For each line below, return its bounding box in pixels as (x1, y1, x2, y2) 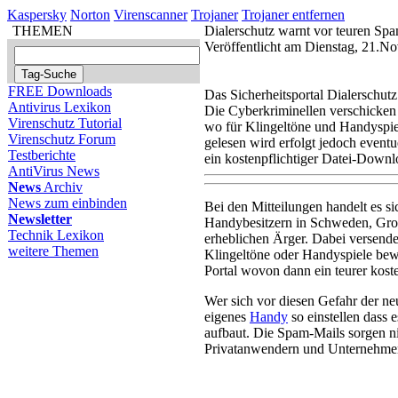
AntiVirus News (8, 163, 99, 179)
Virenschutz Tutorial (8, 115, 122, 131)
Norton (70, 7, 110, 22)
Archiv (41, 179, 83, 195)
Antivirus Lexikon (8, 99, 111, 115)
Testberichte (8, 147, 76, 163)
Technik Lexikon (8, 227, 104, 243)
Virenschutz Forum (8, 131, 115, 147)
